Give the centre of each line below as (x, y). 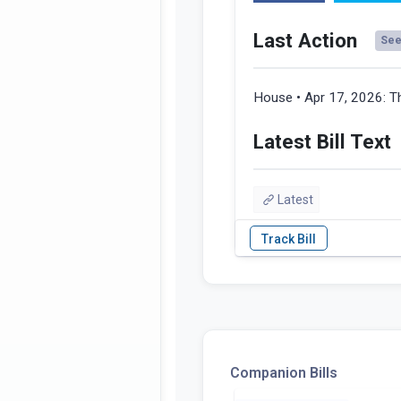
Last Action (305, 41)
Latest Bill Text (322, 142)
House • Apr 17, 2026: (321, 98)
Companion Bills (284, 373)
